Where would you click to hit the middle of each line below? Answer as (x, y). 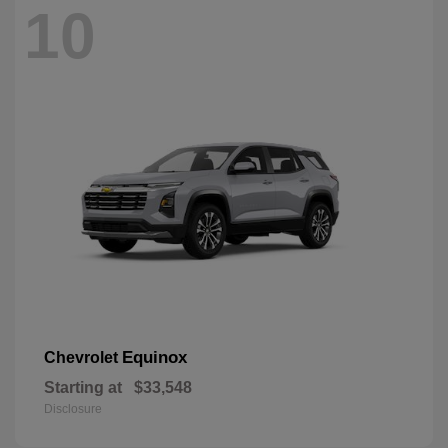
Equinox (154, 358)
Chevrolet (83, 358)
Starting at (83, 388)
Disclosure (73, 409)
